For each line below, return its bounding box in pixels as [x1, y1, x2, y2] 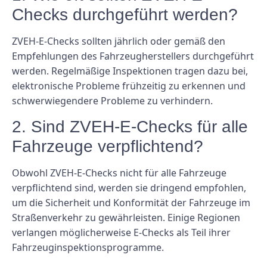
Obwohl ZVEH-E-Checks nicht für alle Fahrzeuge [12, 166, 226, 179]
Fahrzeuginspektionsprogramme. [12, 241, 164, 254]
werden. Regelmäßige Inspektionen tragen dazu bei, [12, 64, 248, 77]
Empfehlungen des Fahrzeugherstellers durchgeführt [12, 49, 254, 63]
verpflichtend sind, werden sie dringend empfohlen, [12, 181, 246, 194]
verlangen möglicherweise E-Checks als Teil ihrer [12, 226, 231, 239]
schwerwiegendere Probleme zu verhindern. [12, 94, 213, 107]
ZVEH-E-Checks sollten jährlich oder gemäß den [12, 34, 225, 48]
